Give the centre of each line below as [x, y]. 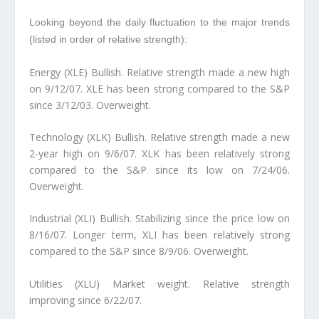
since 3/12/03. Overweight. [90, 105]
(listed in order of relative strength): [108, 40]
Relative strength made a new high [208, 72]
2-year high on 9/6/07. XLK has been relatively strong [159, 154]
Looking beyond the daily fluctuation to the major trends [159, 22]
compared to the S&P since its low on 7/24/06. [159, 170]
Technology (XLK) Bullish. [88, 137]
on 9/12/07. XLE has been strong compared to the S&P [159, 88]
